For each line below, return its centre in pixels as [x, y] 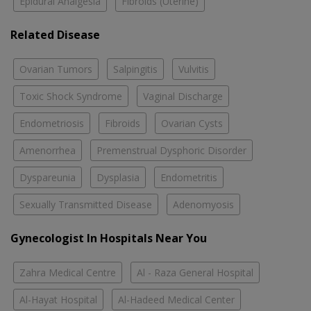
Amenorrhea [48, 150]
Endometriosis [52, 123]
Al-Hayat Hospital [58, 299]
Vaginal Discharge [183, 96]
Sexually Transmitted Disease [86, 204]
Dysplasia [118, 177]
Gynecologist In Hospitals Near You [109, 238]
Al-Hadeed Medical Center [176, 299]
